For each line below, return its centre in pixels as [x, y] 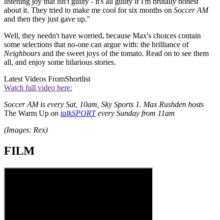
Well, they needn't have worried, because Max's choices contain [102, 35]
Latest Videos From [34, 79]
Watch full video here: [38, 87]
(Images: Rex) [26, 130]
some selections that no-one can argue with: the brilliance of [96, 44]
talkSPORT [78, 113]
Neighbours [22, 53]
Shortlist [78, 79]
